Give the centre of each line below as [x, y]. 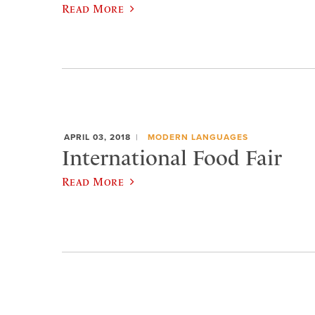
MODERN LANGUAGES [198, 137]
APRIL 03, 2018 [97, 137]
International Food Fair [172, 158]
